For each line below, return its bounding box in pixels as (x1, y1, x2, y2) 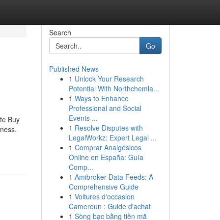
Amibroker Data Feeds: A (74, 172, 153, 182)
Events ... (68, 113, 98, 123)
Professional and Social (68, 103, 141, 113)
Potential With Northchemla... (68, 83, 159, 93)
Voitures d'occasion (74, 192, 135, 201)
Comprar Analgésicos (74, 142, 141, 152)
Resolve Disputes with (74, 123, 143, 133)
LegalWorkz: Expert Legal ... (68, 133, 157, 142)
